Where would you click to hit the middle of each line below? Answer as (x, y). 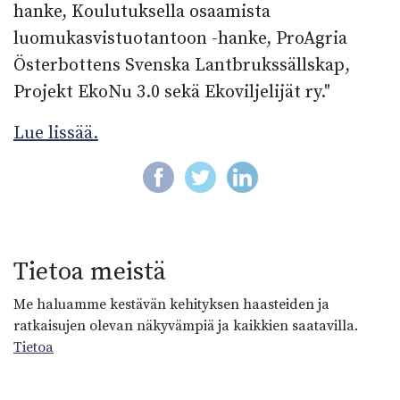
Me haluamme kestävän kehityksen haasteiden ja (171, 304)
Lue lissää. (56, 133)
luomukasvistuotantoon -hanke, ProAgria (180, 39)
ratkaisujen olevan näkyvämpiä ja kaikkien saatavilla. (186, 326)
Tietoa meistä (90, 272)
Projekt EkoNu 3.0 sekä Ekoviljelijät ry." (172, 92)
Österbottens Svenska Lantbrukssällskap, (182, 66)
